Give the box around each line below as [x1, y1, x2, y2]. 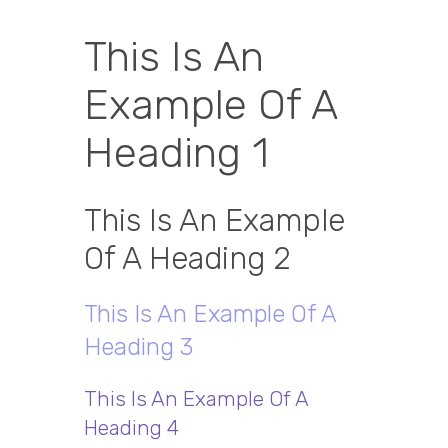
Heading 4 [84, 415, 179, 440]
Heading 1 [84, 128, 269, 178]
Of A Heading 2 [84, 240, 291, 277]
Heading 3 [84, 333, 193, 361]
